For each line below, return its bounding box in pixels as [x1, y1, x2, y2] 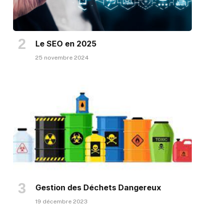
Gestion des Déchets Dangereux [35, 183, 161, 193]
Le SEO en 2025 [35, 38, 96, 48]
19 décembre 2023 [35, 198, 88, 205]
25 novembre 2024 [35, 54, 89, 61]
